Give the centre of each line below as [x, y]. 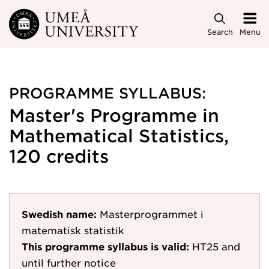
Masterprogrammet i [152, 214]
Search [220, 32]
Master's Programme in [114, 115]
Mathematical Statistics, [119, 135]
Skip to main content [62, 19]
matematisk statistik [73, 230]
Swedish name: [59, 214]
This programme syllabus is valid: [105, 246]
